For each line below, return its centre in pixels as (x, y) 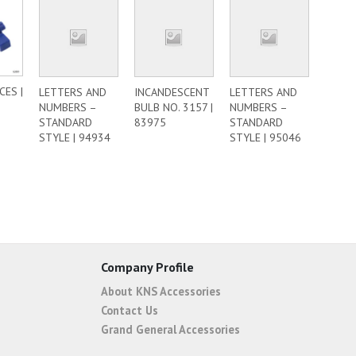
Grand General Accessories (170, 329)
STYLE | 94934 (75, 137)
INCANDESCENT (172, 92)
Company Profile (147, 267)
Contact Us (130, 310)
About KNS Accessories (161, 291)
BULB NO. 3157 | (174, 107)
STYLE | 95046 (265, 137)
